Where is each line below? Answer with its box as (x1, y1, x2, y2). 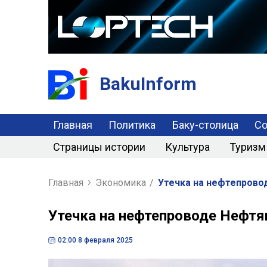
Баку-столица (172, 118, 238, 131)
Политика (108, 118, 156, 131)
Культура (164, 140, 210, 153)
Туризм (229, 140, 266, 153)
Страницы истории (52, 140, 145, 153)
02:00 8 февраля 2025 (57, 235, 133, 244)
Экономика (95, 176, 146, 188)
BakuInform (99, 73, 197, 94)
